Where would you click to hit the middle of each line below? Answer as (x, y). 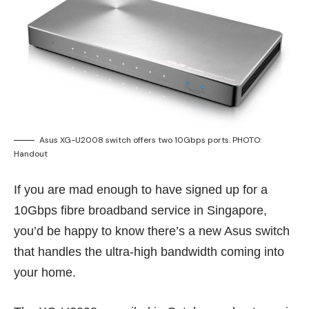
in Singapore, (230, 210)
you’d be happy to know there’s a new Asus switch (152, 231)
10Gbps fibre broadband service (104, 210)
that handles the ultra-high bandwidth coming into (149, 251)
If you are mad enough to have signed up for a (141, 189)
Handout (31, 153)
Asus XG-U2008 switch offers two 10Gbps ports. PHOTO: (150, 140)
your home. (45, 272)
